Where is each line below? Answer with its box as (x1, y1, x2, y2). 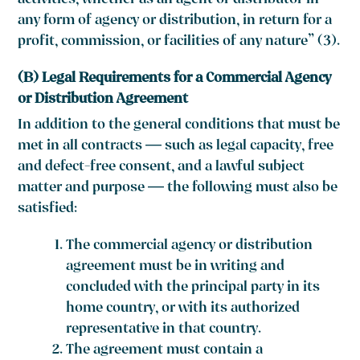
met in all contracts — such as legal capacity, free (18, 136, 334, 158)
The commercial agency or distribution (66, 235, 313, 258)
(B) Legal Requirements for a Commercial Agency (18, 68, 332, 91)
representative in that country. (66, 319, 262, 342)
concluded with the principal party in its (66, 277, 321, 300)
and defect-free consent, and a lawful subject (18, 157, 305, 179)
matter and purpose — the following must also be (18, 178, 338, 200)
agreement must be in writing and (66, 256, 285, 279)
